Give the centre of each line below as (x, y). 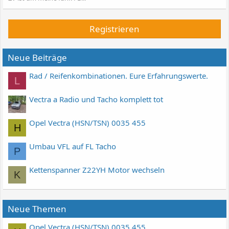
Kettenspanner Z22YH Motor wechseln (97, 169)
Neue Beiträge (37, 57)
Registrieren (114, 29)
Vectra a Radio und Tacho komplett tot (96, 99)
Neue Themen (37, 209)
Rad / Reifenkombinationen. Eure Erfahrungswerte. (119, 75)
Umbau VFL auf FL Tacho (73, 146)
